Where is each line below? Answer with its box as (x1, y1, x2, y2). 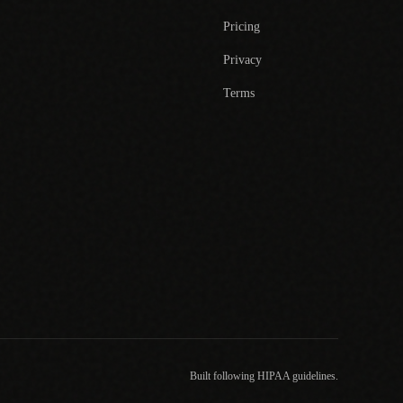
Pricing (223, 20, 260, 33)
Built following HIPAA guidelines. (190, 370, 338, 382)
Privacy (223, 53, 262, 67)
